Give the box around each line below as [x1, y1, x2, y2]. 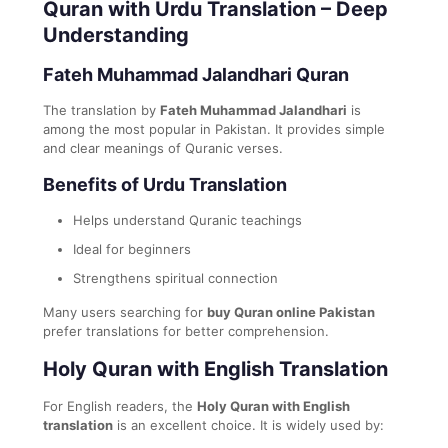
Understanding [43, 22, 189, 47]
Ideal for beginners [73, 240, 191, 257]
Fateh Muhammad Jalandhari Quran [43, 63, 349, 85]
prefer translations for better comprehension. [43, 322, 329, 339]
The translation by [43, 101, 160, 118]
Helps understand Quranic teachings [73, 211, 302, 228]
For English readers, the [43, 397, 197, 414]
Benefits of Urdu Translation [43, 173, 287, 195]
